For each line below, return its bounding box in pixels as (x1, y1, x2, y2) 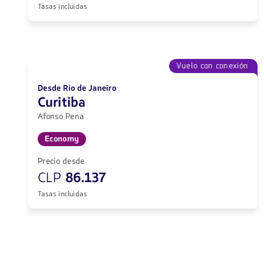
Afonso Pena (38, 111, 84, 123)
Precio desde (38, 156, 85, 167)
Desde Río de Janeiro (38, 82, 117, 94)
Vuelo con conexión (176, 60, 249, 72)
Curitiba (38, 94, 86, 112)
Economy (45, 133, 80, 145)
